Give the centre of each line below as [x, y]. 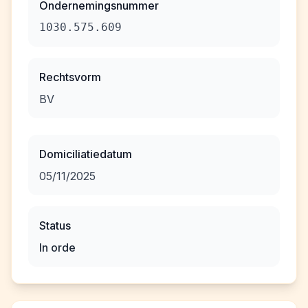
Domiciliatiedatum [86, 154]
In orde [57, 247]
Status [55, 225]
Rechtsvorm [70, 77]
